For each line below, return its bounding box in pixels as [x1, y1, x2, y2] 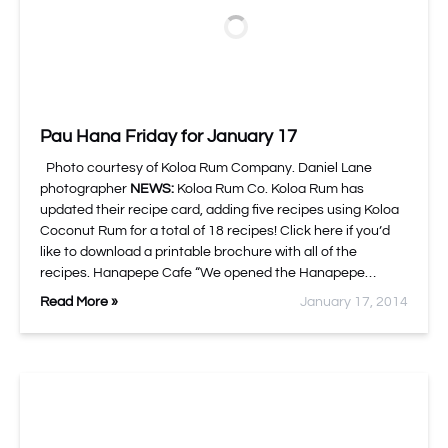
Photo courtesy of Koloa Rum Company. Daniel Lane [40, 161, 372, 175]
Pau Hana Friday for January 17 [40, 127, 297, 146]
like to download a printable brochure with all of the [40, 245, 357, 259]
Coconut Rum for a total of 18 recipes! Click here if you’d [40, 224, 390, 238]
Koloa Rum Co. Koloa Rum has [174, 182, 364, 196]
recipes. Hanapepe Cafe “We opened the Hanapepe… [40, 266, 376, 280]
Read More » [40, 295, 118, 309]
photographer [40, 182, 130, 196]
